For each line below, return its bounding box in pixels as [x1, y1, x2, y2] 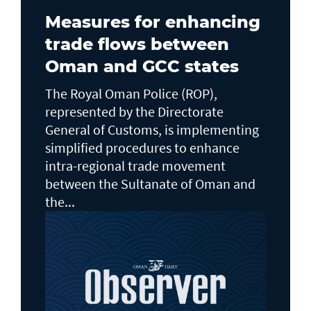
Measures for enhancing [45, 12, 260, 32]
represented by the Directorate [45, 103, 224, 120]
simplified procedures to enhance [45, 139, 239, 156]
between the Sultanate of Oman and [45, 175, 255, 192]
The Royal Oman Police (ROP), [45, 85, 217, 102]
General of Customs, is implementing [45, 121, 259, 138]
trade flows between [45, 34, 229, 54]
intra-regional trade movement [45, 157, 226, 174]
